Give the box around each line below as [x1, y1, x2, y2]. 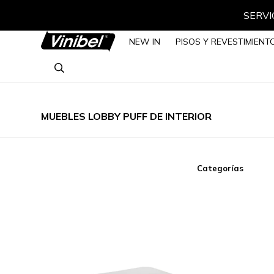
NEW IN [129, 35, 161, 47]
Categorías [197, 163, 243, 173]
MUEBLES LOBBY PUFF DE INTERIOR [41, 110, 212, 122]
